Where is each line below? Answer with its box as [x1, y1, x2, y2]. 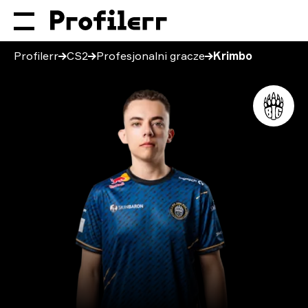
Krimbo [213, 49, 252, 63]
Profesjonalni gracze [96, 49, 205, 63]
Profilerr [14, 49, 58, 63]
